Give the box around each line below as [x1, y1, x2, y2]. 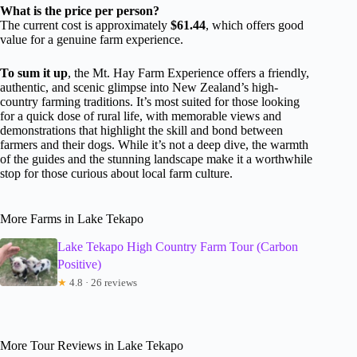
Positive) [57, 257, 101, 272]
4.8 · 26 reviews [66, 277, 137, 289]
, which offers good [206, 18, 304, 33]
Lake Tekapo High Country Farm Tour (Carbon [57, 240, 298, 254]
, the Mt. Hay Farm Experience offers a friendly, [68, 66, 309, 80]
